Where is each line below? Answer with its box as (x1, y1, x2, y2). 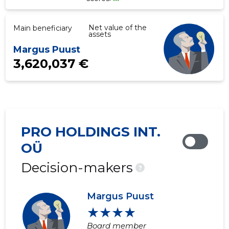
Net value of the (88, 23, 147, 33)
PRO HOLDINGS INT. (21, 124, 161, 141)
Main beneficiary (13, 24, 73, 33)
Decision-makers (21, 159, 133, 176)
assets (88, 30, 111, 39)
